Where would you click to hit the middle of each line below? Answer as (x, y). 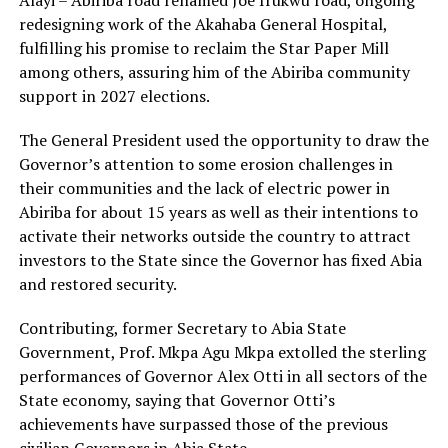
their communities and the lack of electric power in (204, 188)
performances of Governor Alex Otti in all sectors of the (222, 376)
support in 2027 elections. (114, 96)
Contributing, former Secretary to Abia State (182, 328)
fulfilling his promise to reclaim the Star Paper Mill (203, 48)
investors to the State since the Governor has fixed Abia (220, 260)
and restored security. (97, 284)
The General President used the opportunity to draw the (223, 140)
